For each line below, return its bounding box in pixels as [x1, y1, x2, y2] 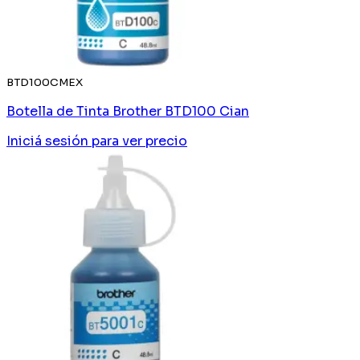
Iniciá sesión [6, 132, 88, 149]
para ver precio [92, 132, 187, 149]
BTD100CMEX [6, 75, 83, 89]
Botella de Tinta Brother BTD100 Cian [6, 102, 249, 120]
